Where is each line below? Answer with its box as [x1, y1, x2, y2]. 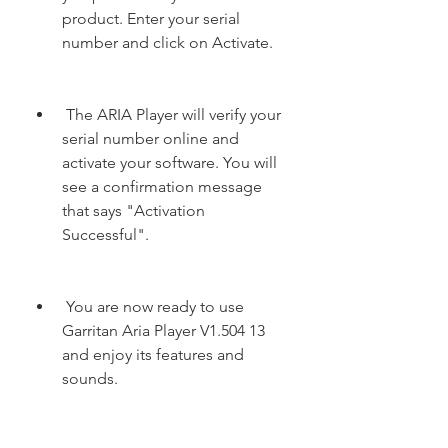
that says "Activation [62, 201, 205, 220]
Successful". [62, 225, 149, 244]
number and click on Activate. [62, 33, 273, 52]
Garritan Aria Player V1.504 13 [62, 321, 265, 340]
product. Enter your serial [62, 9, 240, 28]
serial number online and [62, 129, 239, 148]
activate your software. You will [62, 153, 277, 172]
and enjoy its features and [62, 345, 244, 364]
